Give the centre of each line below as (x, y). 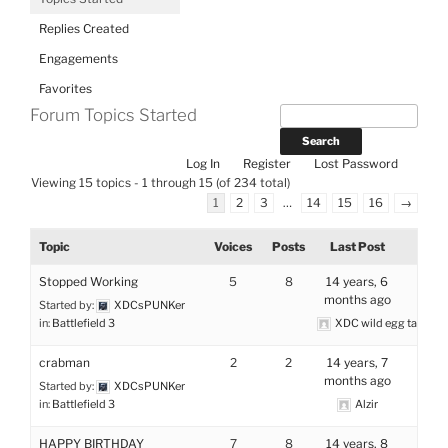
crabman (64, 362)
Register (267, 163)
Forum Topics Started (113, 114)
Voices (233, 246)
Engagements (78, 58)
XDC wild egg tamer (385, 323)
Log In (203, 163)
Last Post (357, 246)
